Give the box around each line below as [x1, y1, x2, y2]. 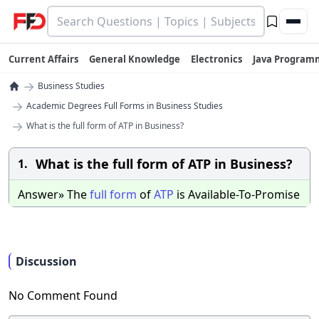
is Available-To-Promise [174, 187, 300, 202]
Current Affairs [9, 53, 78, 66]
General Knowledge [89, 53, 180, 66]
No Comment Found [9, 288, 117, 303]
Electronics [191, 53, 242, 66]
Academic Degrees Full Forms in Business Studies [26, 100, 223, 112]
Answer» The [18, 187, 90, 202]
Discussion [16, 253, 77, 269]
